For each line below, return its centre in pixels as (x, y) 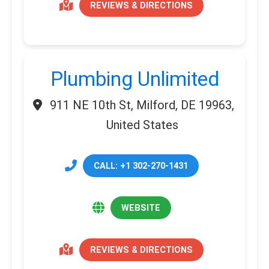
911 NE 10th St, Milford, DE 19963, (142, 105)
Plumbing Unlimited (134, 79)
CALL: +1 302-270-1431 (141, 165)
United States (142, 125)
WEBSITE (141, 207)
